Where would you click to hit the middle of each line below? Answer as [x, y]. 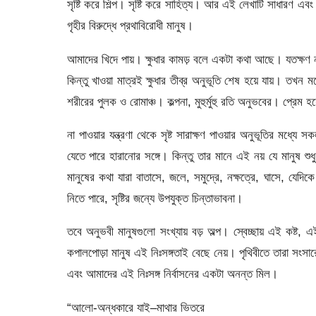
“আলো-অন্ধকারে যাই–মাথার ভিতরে [135, 307]
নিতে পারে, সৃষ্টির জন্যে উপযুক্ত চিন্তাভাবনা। [154, 198]
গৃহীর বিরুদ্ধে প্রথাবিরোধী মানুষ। [130, 26]
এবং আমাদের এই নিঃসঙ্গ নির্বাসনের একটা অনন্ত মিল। [172, 274]
